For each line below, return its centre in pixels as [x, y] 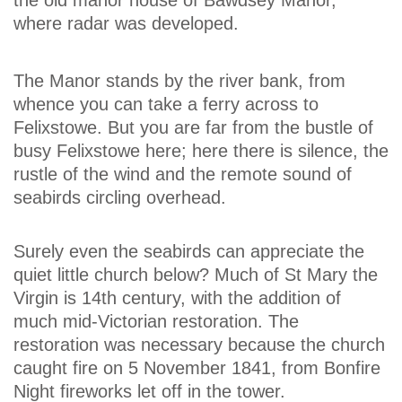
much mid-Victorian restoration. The [156, 321]
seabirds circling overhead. [120, 198]
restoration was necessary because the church [199, 344]
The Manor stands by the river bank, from [179, 81]
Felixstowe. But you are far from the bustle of [193, 128]
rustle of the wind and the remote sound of [183, 175]
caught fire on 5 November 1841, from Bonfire [197, 367]
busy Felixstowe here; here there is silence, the [201, 151]
